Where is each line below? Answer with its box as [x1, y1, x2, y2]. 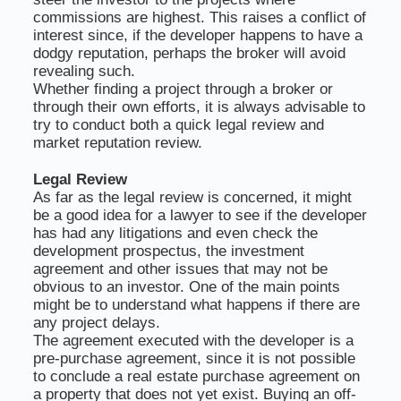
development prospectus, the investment [32, 243, 304, 260]
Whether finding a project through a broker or [32, 81, 333, 98]
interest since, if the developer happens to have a [32, 27, 363, 45]
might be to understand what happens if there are [32, 296, 360, 314]
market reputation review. [32, 134, 202, 152]
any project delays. [32, 314, 160, 332]
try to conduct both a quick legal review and [32, 116, 324, 134]
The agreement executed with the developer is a [32, 332, 354, 350]
